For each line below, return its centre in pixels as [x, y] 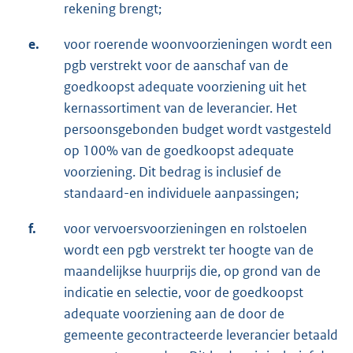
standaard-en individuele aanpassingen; [181, 193]
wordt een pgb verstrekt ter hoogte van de [189, 250]
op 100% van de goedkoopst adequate [179, 151]
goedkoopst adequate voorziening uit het [185, 87]
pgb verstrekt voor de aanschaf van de [176, 66]
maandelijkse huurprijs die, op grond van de [192, 271]
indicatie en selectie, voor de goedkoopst [184, 293]
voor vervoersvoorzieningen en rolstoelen [186, 229]
